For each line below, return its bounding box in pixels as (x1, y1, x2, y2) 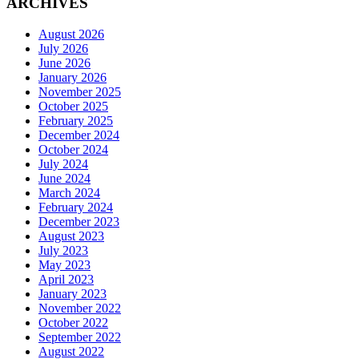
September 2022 (38, 330, 121, 345)
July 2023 (38, 244, 88, 258)
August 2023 (38, 229, 104, 244)
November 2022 (38, 301, 121, 316)
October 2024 (38, 143, 108, 157)
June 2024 (38, 171, 91, 186)
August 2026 (38, 27, 104, 42)
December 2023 (38, 215, 119, 229)
